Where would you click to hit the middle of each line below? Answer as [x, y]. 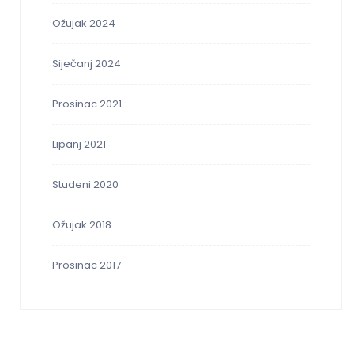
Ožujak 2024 [84, 24]
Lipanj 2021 [79, 145]
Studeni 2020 [85, 185]
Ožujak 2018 [82, 225]
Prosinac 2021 [87, 104]
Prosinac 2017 [87, 265]
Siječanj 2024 [87, 64]
